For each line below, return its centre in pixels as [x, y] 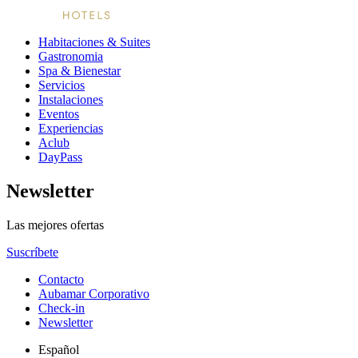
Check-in [62, 308]
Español [59, 349]
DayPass [60, 157]
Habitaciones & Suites [94, 42]
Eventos [59, 114]
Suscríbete [32, 252]
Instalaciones [71, 99]
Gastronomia [71, 56]
